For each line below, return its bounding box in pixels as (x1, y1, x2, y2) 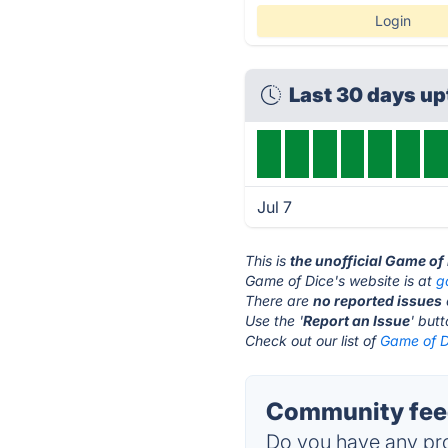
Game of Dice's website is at (245, 272, 437, 289)
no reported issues (313, 292, 443, 309)
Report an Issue (303, 312, 411, 329)
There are (245, 292, 314, 309)
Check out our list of (245, 332, 381, 349)
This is (245, 252, 291, 269)
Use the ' (245, 312, 304, 329)
